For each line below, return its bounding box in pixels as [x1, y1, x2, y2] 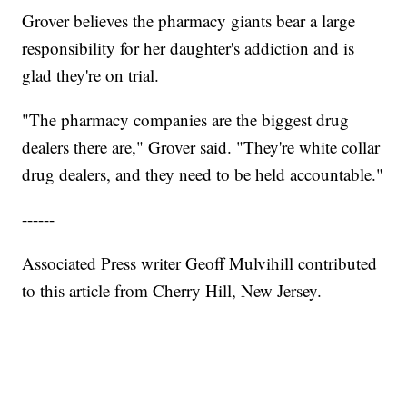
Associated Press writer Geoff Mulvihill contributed [22, 252, 378, 275]
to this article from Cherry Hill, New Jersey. [22, 279, 323, 303]
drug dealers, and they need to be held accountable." [22, 163, 384, 186]
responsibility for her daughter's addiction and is [22, 36, 355, 60]
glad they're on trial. [22, 64, 160, 87]
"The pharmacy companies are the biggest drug [22, 108, 350, 132]
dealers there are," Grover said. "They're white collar [22, 135, 381, 159]
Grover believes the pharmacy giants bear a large [22, 9, 356, 33]
